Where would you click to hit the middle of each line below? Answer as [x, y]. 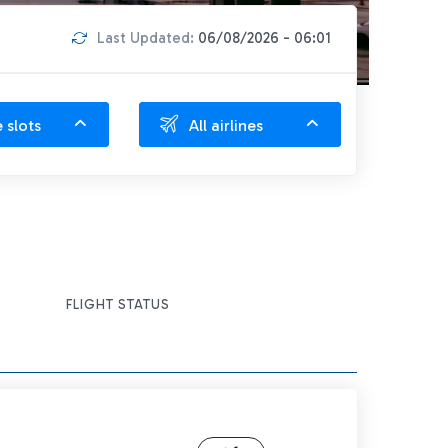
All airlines [226, 125]
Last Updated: [147, 38]
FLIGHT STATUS [118, 304]
